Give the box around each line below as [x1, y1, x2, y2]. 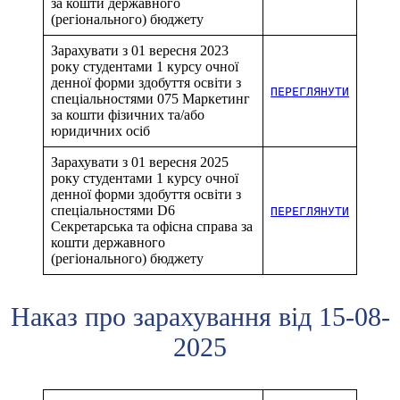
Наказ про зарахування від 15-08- [10, 301, 390, 331]
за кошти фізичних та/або [51, 106, 204, 122]
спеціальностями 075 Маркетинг [51, 90, 250, 106]
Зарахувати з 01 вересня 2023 [51, 42, 229, 58]
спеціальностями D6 [51, 202, 175, 218]
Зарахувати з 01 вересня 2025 [51, 154, 229, 170]
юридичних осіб [51, 122, 150, 138]
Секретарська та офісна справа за [51, 218, 253, 234]
